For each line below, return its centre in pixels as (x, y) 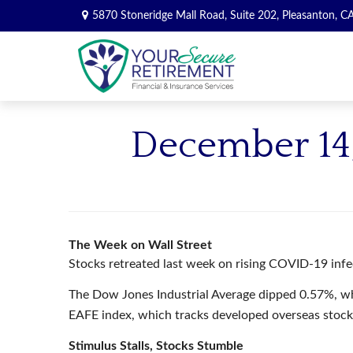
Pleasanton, (309, 15)
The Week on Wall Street (142, 245)
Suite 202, (254, 15)
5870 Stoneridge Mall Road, (161, 15)
